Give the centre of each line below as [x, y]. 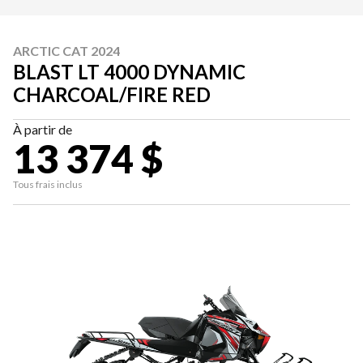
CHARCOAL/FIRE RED [112, 94]
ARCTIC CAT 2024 [66, 51]
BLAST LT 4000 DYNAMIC [129, 72]
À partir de [43, 129]
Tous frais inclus [48, 184]
